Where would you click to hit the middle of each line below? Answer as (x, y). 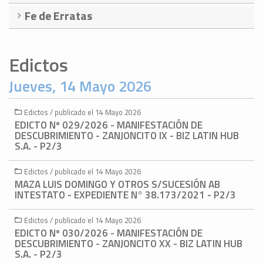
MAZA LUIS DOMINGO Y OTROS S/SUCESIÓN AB (117, 185)
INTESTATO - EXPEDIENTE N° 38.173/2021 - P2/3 (125, 195)
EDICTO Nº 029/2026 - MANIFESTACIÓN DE (109, 125)
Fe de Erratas (58, 16)
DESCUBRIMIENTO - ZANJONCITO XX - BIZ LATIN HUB (129, 244)
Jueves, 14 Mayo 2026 (80, 86)
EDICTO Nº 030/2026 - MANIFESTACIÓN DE (109, 233)
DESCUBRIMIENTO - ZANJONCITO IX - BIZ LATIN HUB (127, 136)
